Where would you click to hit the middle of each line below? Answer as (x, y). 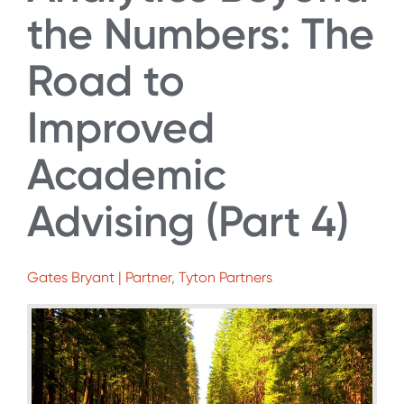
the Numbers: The (201, 33)
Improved (121, 127)
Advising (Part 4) (188, 221)
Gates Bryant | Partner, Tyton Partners (150, 278)
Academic (127, 174)
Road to (106, 80)
